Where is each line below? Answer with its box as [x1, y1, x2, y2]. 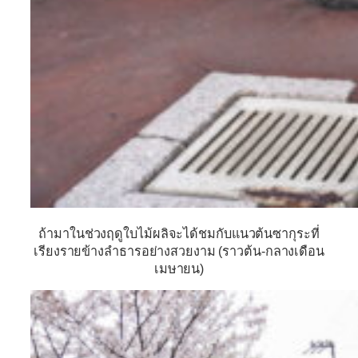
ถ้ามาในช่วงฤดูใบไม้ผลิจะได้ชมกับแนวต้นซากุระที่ [38, 225, 320, 241]
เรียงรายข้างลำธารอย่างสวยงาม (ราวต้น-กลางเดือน [34, 243, 324, 258]
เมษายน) [153, 261, 205, 276]
